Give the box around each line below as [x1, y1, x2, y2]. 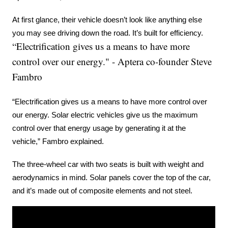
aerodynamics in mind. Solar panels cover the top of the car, [12, 174, 211, 182]
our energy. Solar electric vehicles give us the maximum [12, 111, 198, 120]
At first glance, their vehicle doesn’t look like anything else [12, 16, 203, 24]
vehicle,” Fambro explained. [12, 137, 104, 146]
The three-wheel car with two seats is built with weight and [12, 160, 204, 169]
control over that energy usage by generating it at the [12, 124, 186, 133]
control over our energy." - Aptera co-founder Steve [12, 55, 212, 68]
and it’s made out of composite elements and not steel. [12, 187, 193, 195]
